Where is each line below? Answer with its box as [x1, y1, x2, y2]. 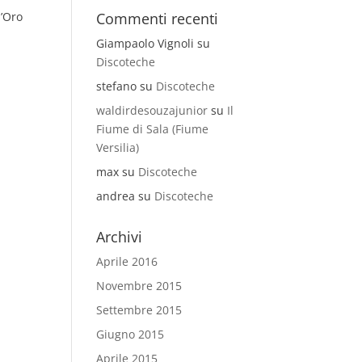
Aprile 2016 [96, 254, 158, 269]
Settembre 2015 [96, 302, 183, 318]
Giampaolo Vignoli [96, 36, 195, 51]
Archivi [96, 227, 143, 246]
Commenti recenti [96, 9, 219, 28]
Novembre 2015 [96, 278, 183, 293]
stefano [96, 78, 137, 94]
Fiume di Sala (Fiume [96, 121, 209, 137]
